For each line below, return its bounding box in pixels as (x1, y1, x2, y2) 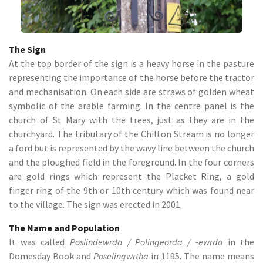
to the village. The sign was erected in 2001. (9, 198, 182, 210)
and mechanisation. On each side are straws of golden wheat (9, 86, 254, 97)
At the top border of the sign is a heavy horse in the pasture (9, 58, 254, 69)
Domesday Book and (9, 250, 93, 262)
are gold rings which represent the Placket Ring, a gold (9, 170, 254, 182)
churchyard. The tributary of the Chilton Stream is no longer (9, 128, 254, 140)
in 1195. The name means (149, 250, 254, 262)
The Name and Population (9, 222, 120, 234)
